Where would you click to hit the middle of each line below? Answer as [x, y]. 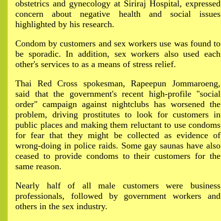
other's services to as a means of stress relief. [96, 64]
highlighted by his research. [65, 24]
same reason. [38, 166]
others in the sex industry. [61, 206]
